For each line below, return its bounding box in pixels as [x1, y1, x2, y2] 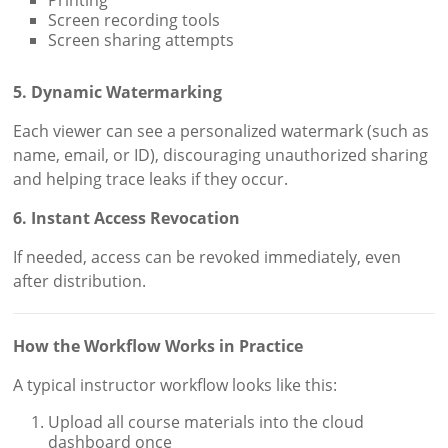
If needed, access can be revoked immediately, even [13, 245, 402, 268]
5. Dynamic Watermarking [13, 80, 223, 103]
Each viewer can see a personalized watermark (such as [13, 119, 430, 142]
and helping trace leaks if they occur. [13, 167, 289, 190]
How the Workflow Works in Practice [13, 334, 304, 357]
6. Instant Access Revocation [13, 206, 241, 229]
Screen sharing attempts [48, 28, 235, 51]
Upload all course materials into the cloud [48, 410, 365, 433]
